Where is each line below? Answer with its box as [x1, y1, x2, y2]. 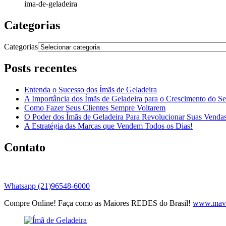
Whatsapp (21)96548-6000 [4, 182, 90, 191]
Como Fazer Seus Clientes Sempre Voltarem [24, 103, 165, 112]
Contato [4, 141, 45, 154]
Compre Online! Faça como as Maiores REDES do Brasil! [4, 199, 193, 208]
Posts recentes [4, 62, 77, 75]
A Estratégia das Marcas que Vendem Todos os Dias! [24, 122, 193, 131]
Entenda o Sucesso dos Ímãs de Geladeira [24, 85, 157, 94]
